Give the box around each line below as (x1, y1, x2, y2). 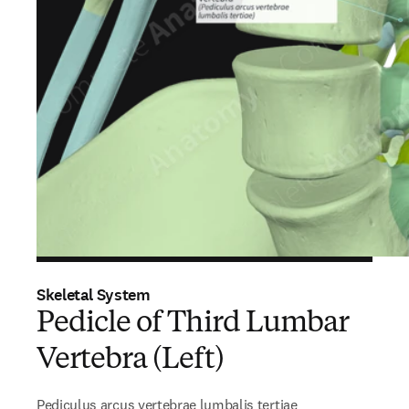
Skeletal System (37, 284, 151, 306)
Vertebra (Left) (37, 346, 224, 375)
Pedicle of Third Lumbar (37, 309, 349, 339)
